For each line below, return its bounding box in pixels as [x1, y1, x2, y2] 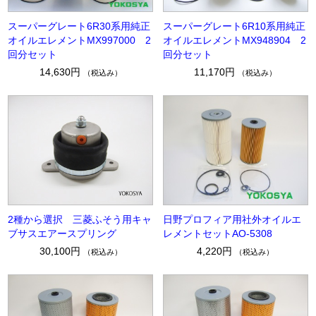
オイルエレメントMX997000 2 [8, 35, 152, 47]
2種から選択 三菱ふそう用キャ [8, 213, 152, 225]
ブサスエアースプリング [8, 227, 117, 239]
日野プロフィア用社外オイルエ [162, 213, 301, 225]
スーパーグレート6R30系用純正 [8, 20, 151, 32]
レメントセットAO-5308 [162, 227, 272, 239]
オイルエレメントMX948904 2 [162, 35, 306, 47]
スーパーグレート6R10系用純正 [162, 20, 305, 32]
